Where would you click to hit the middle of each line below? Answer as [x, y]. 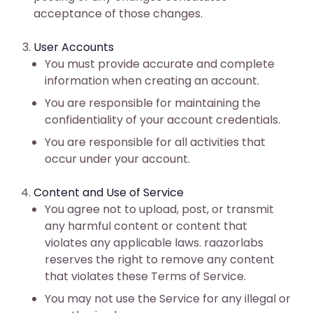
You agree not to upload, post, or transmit [159, 209]
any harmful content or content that [146, 226]
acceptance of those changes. [118, 14]
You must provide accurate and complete [160, 64]
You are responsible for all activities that [155, 142]
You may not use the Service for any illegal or [168, 299]
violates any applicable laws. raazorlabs [154, 243]
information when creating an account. [152, 81]
